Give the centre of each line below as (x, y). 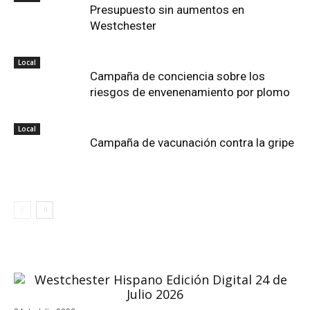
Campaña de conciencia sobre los (177, 76)
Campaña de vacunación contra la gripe (192, 143)
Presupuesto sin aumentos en (167, 10)
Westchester (123, 26)
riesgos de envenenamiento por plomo (190, 92)
